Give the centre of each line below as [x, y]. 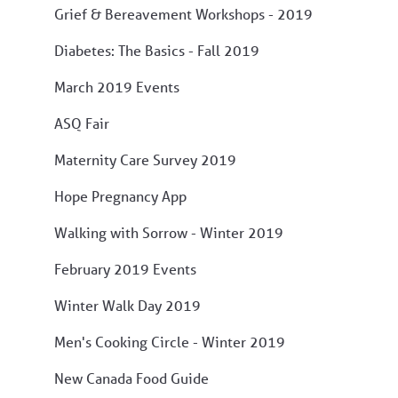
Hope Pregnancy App [120, 195]
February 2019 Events [125, 268]
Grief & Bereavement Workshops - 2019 [183, 13]
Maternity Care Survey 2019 [145, 159]
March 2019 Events [117, 86]
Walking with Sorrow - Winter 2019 [169, 232]
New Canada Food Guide [131, 378]
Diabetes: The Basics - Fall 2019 [157, 50]
